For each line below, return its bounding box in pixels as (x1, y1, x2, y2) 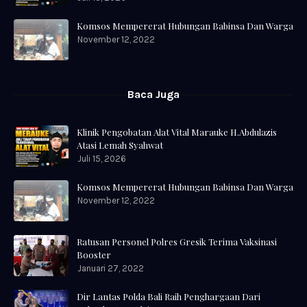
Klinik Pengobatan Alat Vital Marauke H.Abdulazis (77, 126, 277, 138)
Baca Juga (127, 88, 180, 101)
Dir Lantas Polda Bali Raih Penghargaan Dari (77, 291, 260, 303)
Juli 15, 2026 (77, 153, 126, 164)
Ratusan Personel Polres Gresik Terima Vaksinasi (77, 236, 277, 248)
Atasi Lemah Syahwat (77, 139, 163, 151)
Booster (77, 249, 111, 261)
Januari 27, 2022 (77, 263, 144, 274)
